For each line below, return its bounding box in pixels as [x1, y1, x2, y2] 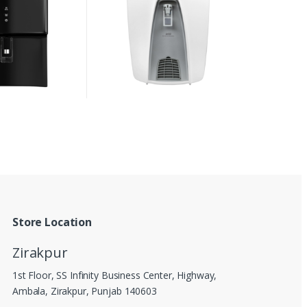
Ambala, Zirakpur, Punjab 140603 [12, 284, 157, 298]
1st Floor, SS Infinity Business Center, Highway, [12, 269, 217, 282]
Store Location [12, 214, 93, 230]
